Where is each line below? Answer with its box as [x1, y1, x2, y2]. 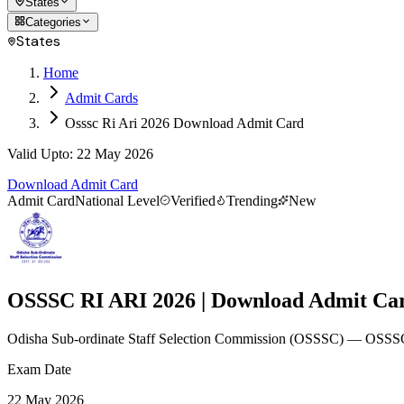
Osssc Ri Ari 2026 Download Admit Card [65, 115, 304, 131]
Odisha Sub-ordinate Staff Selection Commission [7, 330, 286, 346]
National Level [75, 193, 160, 208]
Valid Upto [7, 146, 69, 161]
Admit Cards [65, 90, 138, 106]
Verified [170, 193, 216, 208]
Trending [226, 193, 278, 208]
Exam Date [7, 361, 71, 377]
